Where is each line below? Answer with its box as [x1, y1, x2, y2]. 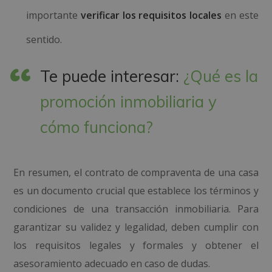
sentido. [26, 33, 63, 46]
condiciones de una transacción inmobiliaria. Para [13, 202, 259, 216]
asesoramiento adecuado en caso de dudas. [13, 257, 211, 270]
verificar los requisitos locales [80, 8, 222, 22]
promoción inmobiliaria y [40, 92, 217, 112]
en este [222, 8, 259, 22]
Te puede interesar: [40, 66, 184, 86]
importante [26, 8, 81, 22]
